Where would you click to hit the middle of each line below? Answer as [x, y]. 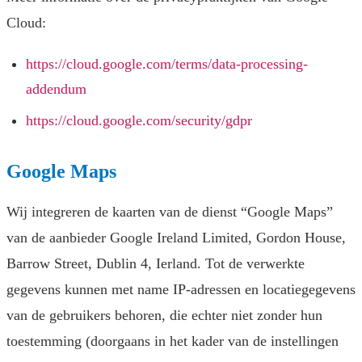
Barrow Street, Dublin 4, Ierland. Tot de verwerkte [156, 264]
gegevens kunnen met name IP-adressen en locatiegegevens [181, 290]
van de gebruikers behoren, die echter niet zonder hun [164, 316]
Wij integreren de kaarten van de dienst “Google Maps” [170, 212]
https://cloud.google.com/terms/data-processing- [167, 64]
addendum [56, 89]
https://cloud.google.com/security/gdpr [139, 121]
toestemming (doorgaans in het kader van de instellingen [173, 341]
